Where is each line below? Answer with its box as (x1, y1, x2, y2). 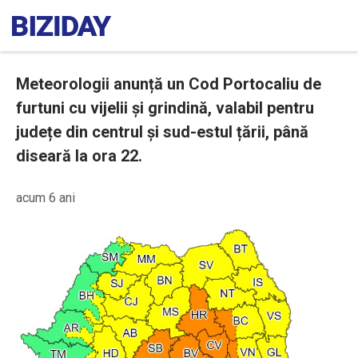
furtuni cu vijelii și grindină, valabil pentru (16, 98, 314, 117)
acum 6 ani (16, 190, 75, 205)
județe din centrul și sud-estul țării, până (16, 122, 308, 141)
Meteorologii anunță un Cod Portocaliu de (16, 74, 321, 93)
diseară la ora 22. (16, 146, 142, 165)
